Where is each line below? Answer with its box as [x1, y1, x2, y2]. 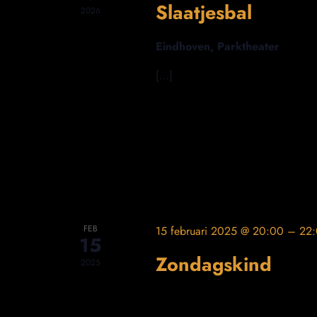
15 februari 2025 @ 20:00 [155, 223, 284, 240]
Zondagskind [155, 250, 272, 279]
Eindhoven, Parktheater [155, 38, 279, 54]
